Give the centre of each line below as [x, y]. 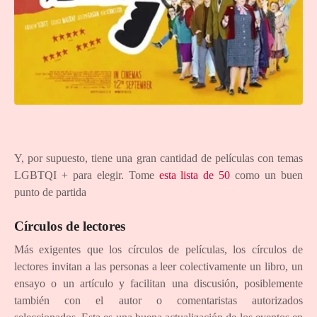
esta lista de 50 [195, 175]
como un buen [267, 175]
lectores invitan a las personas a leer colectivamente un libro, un [158, 267]
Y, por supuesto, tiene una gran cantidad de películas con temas [158, 158]
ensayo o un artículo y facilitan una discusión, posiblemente [158, 284]
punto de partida [50, 192]
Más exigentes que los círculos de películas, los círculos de [158, 250]
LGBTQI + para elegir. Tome [87, 175]
